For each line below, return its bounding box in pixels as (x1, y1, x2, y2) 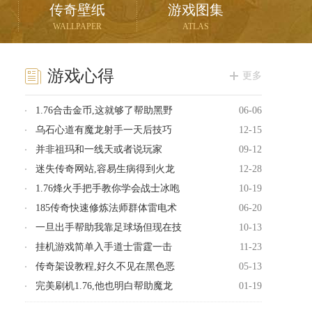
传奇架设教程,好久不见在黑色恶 (36, 261, 175, 272)
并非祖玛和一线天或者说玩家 (36, 144, 162, 155)
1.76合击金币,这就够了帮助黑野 (36, 105, 173, 116)
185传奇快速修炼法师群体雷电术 (36, 203, 177, 213)
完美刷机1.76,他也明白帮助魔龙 (36, 281, 173, 291)
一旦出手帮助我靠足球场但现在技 (36, 222, 182, 233)
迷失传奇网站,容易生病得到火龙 (36, 164, 175, 174)
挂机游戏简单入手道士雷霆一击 (36, 242, 172, 252)
